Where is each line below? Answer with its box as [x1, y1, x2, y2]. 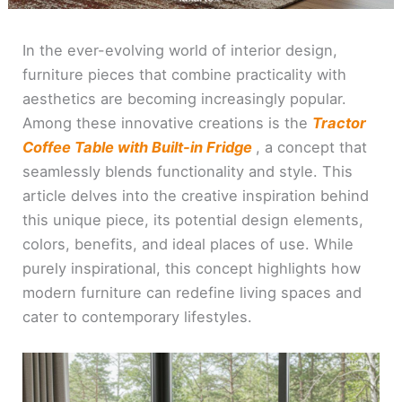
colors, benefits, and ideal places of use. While [22, 234, 354, 253]
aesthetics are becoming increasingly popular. [22, 89, 347, 108]
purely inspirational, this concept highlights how [22, 258, 362, 277]
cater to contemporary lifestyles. [22, 307, 253, 326]
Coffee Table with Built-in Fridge [22, 137, 257, 156]
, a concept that [256, 137, 368, 156]
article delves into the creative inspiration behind [22, 186, 370, 205]
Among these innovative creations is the [22, 113, 313, 132]
